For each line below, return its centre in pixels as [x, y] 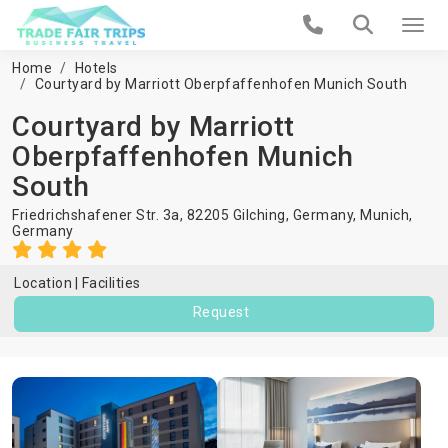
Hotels [96, 68]
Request [221, 312]
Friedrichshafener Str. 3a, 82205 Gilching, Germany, [186, 215]
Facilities [111, 283]
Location [43, 283]
